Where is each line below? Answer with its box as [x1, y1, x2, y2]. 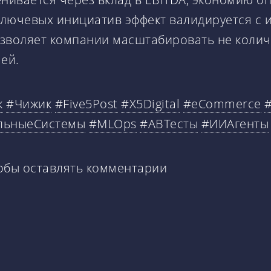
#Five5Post [54, 95, 118, 112]
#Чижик [6, 95, 51, 112]
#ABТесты [140, 115, 198, 132]
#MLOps [88, 115, 137, 132]
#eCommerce [183, 95, 261, 112]
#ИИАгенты [201, 115, 269, 132]
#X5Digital [121, 95, 180, 112]
